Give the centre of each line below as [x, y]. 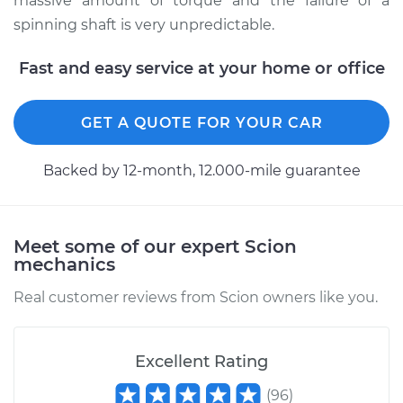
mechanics [64, 264]
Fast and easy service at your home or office [201, 68]
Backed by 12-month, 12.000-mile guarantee [201, 170]
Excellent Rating [201, 362]
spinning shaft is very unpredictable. [144, 25]
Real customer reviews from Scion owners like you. [196, 297]
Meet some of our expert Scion [155, 246]
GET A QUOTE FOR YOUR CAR [201, 123]
